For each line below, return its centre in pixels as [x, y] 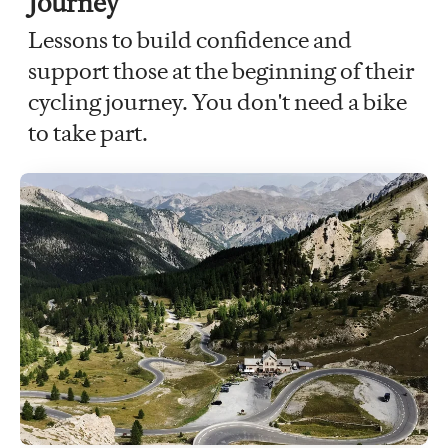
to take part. [90, 132]
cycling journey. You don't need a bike [217, 101]
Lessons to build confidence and [190, 39]
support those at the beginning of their [221, 70]
